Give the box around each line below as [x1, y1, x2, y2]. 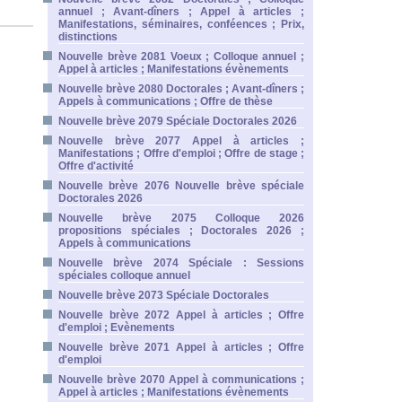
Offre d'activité [58, 160, 134, 172]
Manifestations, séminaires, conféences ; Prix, [58, 18, 304, 31]
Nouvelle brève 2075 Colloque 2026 [58, 212, 304, 224]
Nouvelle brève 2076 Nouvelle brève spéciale [58, 179, 304, 192]
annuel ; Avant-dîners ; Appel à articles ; [58, 5, 304, 18]
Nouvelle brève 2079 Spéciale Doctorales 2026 [58, 115, 297, 127]
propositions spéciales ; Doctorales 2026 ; [58, 224, 304, 237]
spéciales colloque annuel [58, 269, 190, 282]
